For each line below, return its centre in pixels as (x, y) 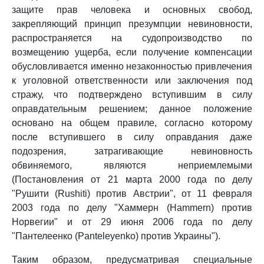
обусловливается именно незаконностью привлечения (132, 66)
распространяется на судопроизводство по (132, 38)
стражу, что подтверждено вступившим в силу (132, 95)
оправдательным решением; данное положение (132, 109)
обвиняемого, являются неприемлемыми (132, 165)
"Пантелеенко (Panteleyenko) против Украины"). (116, 236)
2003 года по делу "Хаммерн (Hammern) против (132, 208)
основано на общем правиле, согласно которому (132, 123)
